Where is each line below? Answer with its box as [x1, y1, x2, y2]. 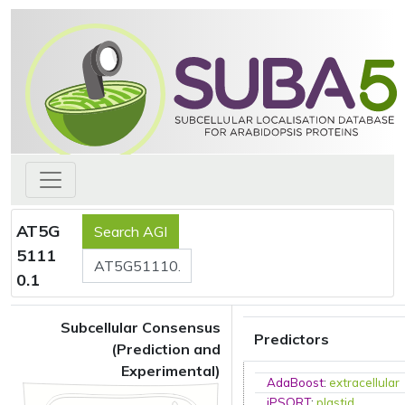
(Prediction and [111, 340, 221, 358]
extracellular [329, 375, 400, 390]
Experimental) [121, 362, 221, 380]
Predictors [254, 330, 329, 348]
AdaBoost [267, 375, 325, 390]
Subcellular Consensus [61, 318, 221, 336]
